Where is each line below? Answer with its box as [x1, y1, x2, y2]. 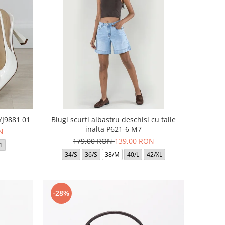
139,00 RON [114, 136, 154, 146]
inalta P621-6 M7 [85, 124, 142, 134]
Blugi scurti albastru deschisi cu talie [51, 114, 176, 124]
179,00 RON [72, 136, 115, 146]
